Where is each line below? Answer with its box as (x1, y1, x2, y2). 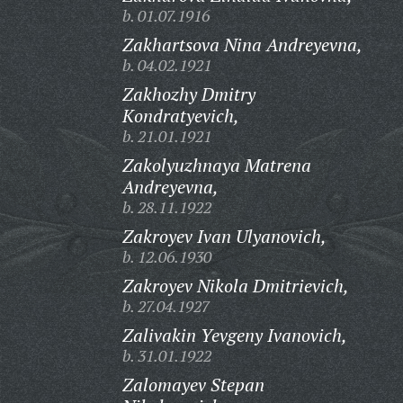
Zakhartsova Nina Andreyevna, (121, 32, 363, 57)
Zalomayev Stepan (121, 372, 264, 397)
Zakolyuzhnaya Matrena (121, 153, 311, 177)
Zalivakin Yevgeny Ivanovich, (121, 323, 347, 347)
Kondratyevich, (121, 103, 239, 128)
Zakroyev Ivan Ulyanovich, (121, 224, 327, 248)
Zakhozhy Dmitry (121, 82, 255, 106)
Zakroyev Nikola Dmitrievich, (121, 273, 349, 298)
